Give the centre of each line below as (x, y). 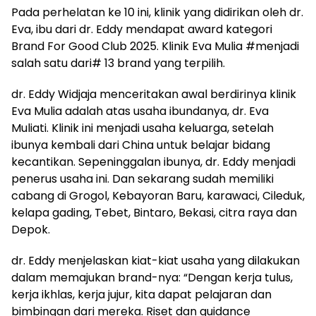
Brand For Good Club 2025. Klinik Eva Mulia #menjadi (155, 46)
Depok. (31, 229)
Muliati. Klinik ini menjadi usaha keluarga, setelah (142, 128)
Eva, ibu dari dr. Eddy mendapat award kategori (142, 29)
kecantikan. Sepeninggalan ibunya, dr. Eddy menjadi (153, 162)
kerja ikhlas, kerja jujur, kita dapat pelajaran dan (141, 294)
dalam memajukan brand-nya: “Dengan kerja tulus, (152, 277)
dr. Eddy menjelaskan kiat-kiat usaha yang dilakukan (156, 260)
